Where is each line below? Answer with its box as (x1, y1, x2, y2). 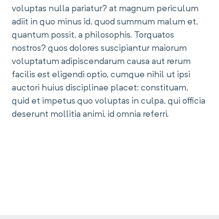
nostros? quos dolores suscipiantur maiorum (12, 44, 187, 53)
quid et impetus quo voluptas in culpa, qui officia (12, 97, 205, 106)
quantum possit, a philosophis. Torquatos (12, 31, 174, 40)
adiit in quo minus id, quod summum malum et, (12, 18, 198, 27)
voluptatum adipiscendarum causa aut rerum (12, 57, 191, 66)
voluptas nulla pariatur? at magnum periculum (12, 4, 198, 14)
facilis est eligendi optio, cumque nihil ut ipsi (12, 70, 190, 80)
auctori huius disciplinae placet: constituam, (12, 84, 188, 93)
